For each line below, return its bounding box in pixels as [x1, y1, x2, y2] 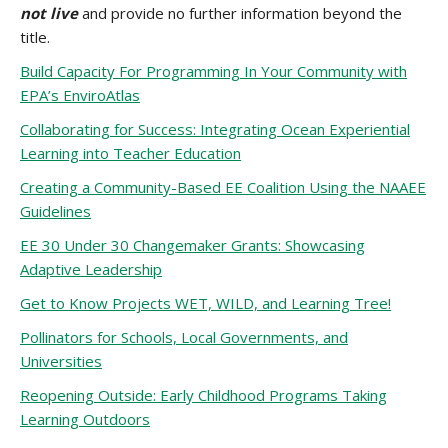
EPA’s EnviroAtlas [20, 85, 140, 105]
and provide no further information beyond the [78, 3, 402, 23]
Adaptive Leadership [20, 259, 162, 279]
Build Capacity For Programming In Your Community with [20, 61, 407, 81]
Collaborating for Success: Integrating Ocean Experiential [20, 119, 410, 139]
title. [20, 27, 50, 47]
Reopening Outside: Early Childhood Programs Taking [20, 385, 387, 405]
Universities [20, 351, 102, 371]
